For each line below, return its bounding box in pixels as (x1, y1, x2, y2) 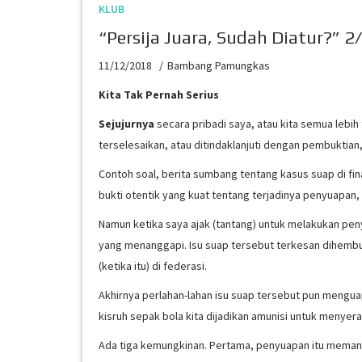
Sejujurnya (99, 116, 154, 131)
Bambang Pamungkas (167, 57, 270, 73)
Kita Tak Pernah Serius (99, 86, 219, 102)
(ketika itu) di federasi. (99, 258, 207, 273)
